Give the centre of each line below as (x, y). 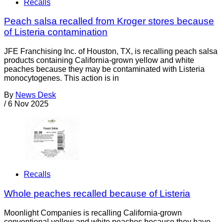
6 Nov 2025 (28, 104)
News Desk (36, 95)
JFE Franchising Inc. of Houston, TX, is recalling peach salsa (111, 52)
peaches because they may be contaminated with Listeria (104, 69)
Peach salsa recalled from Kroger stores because (109, 21)
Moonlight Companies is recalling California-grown (93, 213)
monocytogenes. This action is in (61, 78)
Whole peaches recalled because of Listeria (97, 194)
